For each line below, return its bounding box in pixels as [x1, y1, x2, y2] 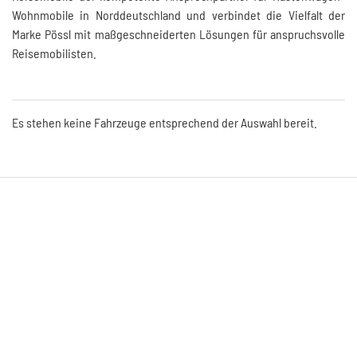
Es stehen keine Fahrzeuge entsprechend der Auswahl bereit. [12, 115, 317, 131]
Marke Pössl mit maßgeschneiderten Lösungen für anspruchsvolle [12, 26, 345, 42]
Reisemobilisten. [12, 45, 96, 61]
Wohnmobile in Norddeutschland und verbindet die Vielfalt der [12, 7, 345, 23]
